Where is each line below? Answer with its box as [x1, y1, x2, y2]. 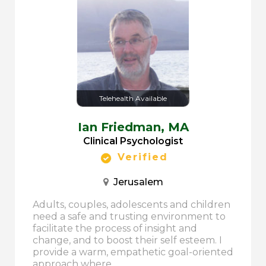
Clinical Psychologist [83, 135, 183, 147]
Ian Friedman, [77, 120, 168, 135]
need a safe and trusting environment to [33, 210, 226, 222]
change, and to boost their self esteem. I [33, 234, 222, 246]
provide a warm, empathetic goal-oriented [33, 246, 233, 258]
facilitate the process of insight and [33, 222, 197, 234]
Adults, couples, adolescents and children [33, 198, 230, 210]
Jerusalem [108, 176, 163, 188]
